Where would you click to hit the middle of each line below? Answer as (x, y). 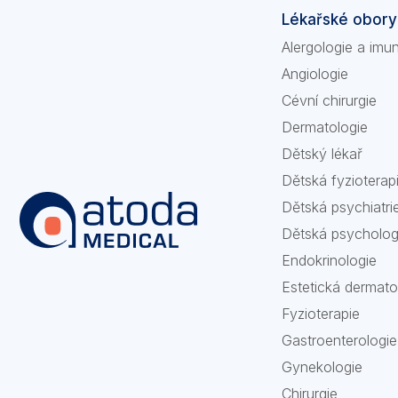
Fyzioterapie (321, 314)
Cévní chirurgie (329, 100)
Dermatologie (325, 127)
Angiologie (315, 74)
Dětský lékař (322, 154)
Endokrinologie (329, 260)
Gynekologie (322, 367)
